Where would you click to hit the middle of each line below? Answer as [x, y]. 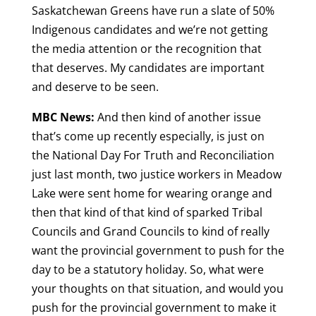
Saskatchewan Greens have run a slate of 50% [153, 11]
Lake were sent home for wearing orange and [152, 194]
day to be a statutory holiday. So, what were [147, 270]
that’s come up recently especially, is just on [148, 136]
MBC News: [63, 117]
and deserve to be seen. [96, 87]
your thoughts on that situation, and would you [157, 289]
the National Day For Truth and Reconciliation [153, 156]
